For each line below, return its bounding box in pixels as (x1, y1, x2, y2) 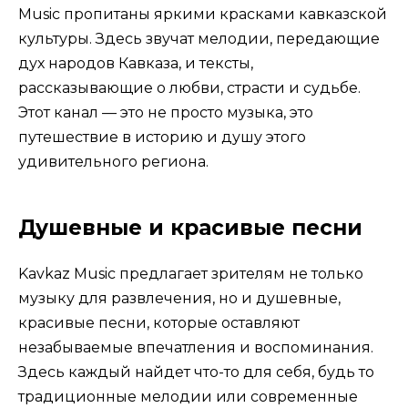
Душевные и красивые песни (18, 214, 362, 240)
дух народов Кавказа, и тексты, (18, 54, 253, 72)
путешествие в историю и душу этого (18, 127, 306, 146)
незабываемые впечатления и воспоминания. (18, 338, 373, 356)
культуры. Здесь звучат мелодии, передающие (18, 29, 380, 47)
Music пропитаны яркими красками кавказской (18, 5, 387, 23)
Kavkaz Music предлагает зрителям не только (18, 264, 363, 282)
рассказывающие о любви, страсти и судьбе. (18, 78, 361, 97)
